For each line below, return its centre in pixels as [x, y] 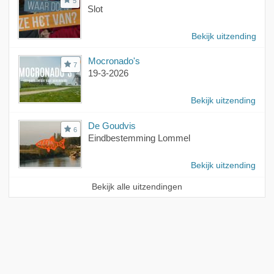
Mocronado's [114, 61]
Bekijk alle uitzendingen [137, 187]
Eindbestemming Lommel [139, 138]
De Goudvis [112, 126]
